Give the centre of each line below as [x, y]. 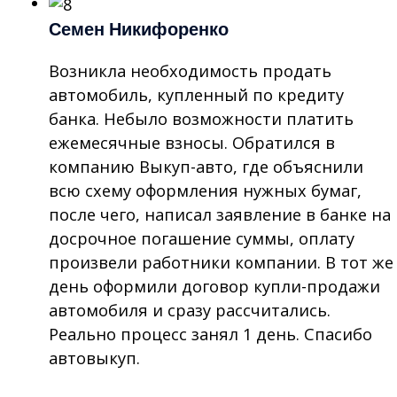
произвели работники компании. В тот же [221, 262]
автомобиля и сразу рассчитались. [189, 310]
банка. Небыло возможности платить [201, 118]
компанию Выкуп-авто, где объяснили [206, 166]
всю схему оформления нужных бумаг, [205, 190]
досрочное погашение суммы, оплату [201, 238]
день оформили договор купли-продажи [214, 286]
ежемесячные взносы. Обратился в [191, 142]
